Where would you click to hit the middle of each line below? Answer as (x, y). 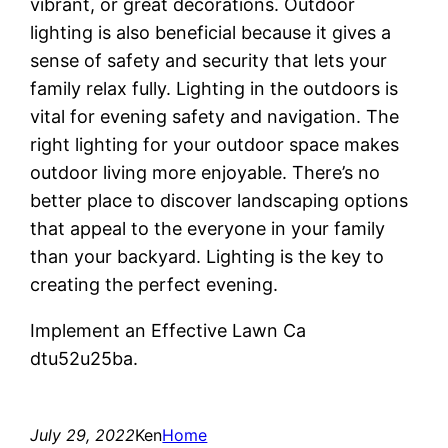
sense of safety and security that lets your (209, 60)
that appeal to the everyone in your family (208, 228)
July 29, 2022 (83, 434)
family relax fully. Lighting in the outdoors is (214, 88)
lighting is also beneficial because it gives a (211, 32)
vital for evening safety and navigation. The (215, 116)
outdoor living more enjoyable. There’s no (205, 172)
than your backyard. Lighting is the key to (207, 256)
